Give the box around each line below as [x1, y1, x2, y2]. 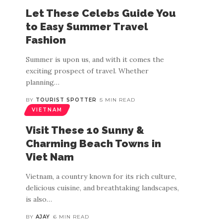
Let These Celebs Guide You [26, 7, 176, 19]
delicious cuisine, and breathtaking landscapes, [26, 183, 179, 192]
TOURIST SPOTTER [35, 97, 97, 103]
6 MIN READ [53, 214, 89, 220]
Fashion [26, 34, 66, 46]
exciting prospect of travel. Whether [26, 66, 149, 75]
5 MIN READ [100, 97, 135, 103]
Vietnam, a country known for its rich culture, [26, 172, 176, 181]
